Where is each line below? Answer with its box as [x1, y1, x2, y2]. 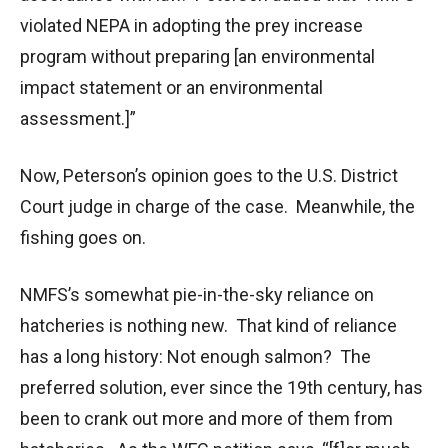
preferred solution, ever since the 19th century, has [20, 376, 423, 398]
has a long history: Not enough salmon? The [20, 345, 371, 367]
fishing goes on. [20, 226, 146, 248]
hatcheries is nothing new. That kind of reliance [20, 314, 397, 336]
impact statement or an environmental [20, 76, 323, 98]
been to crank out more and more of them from [20, 407, 393, 429]
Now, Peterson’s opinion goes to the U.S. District [20, 164, 398, 186]
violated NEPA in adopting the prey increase [20, 14, 363, 36]
